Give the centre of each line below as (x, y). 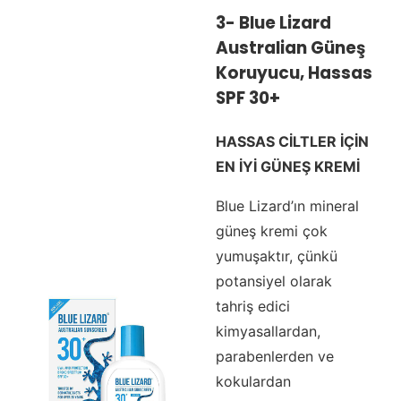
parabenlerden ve (274, 356)
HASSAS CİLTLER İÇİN (292, 141)
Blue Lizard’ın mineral (287, 205)
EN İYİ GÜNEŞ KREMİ (287, 166)
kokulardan (253, 381)
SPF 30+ (247, 98)
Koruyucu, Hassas (294, 73)
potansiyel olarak (273, 281)
